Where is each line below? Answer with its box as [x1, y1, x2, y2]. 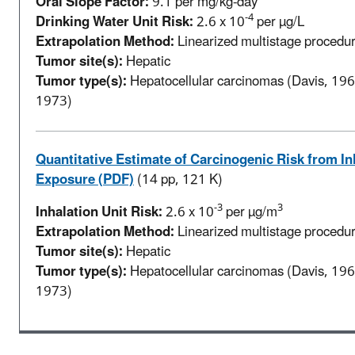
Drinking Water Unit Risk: [36, 7, 193, 36]
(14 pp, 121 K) [137, 165, 223, 194]
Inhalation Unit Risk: [36, 197, 162, 227]
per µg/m [223, 197, 277, 227]
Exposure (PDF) [36, 165, 134, 194]
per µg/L [254, 7, 304, 36]
